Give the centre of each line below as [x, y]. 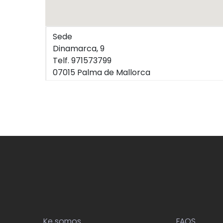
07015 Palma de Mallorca [101, 72]
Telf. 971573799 [82, 60]
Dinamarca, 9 [78, 48]
